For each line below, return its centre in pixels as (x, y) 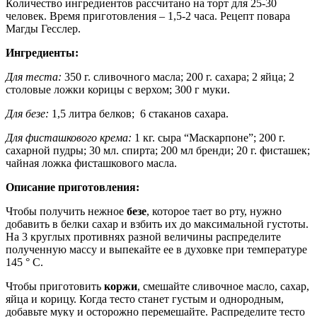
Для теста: (34, 76)
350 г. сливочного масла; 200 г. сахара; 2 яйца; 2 (178, 76)
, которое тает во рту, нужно (214, 211)
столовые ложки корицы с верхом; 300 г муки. (118, 89)
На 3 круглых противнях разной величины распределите (143, 236)
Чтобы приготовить (55, 286)
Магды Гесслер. (43, 28)
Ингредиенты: (42, 52)
